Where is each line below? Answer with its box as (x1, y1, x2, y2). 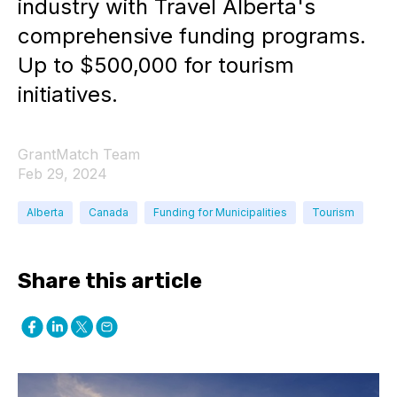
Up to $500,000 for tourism (18, 52, 294, 78)
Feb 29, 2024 (18, 165, 107, 183)
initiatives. (18, 82, 118, 107)
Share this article (18, 269, 202, 293)
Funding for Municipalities (153, 206, 287, 219)
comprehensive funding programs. (18, 23, 366, 49)
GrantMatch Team (18, 145, 140, 163)
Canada (89, 206, 128, 219)
